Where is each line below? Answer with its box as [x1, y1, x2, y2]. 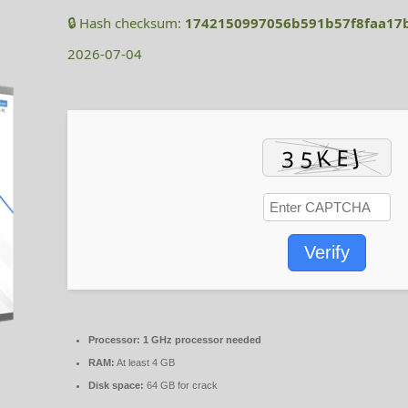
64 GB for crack [144, 380, 218, 392]
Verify [304, 242, 350, 263]
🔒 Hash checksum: [67, 14, 185, 33]
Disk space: [88, 380, 144, 392]
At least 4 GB [115, 357, 175, 369]
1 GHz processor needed [140, 334, 261, 346]
